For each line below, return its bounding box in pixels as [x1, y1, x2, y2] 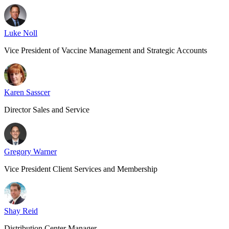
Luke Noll [4, 29, 37, 37]
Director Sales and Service [4, 105, 89, 114]
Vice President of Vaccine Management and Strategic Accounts [4, 46, 207, 55]
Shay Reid [4, 207, 38, 215]
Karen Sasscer [4, 88, 50, 97]
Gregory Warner [4, 147, 57, 156]
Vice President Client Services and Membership [4, 165, 157, 173]
